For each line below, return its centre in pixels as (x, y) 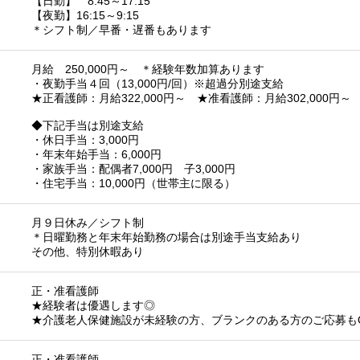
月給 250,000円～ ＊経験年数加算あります (148, 70)
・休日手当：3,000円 (85, 140)
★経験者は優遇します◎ (93, 306)
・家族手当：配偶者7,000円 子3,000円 (133, 169)
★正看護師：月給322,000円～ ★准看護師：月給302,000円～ (191, 98)
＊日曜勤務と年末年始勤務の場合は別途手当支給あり (166, 237)
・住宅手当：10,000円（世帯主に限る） (133, 184)
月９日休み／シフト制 (88, 223)
